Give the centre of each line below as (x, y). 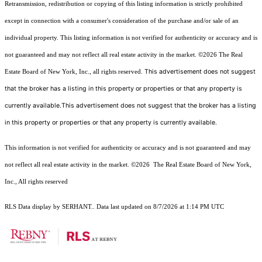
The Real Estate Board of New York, (201, 164)
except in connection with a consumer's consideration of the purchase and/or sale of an (122, 20)
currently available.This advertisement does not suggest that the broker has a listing (130, 105)
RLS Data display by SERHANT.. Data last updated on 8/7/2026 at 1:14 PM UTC (114, 206)
